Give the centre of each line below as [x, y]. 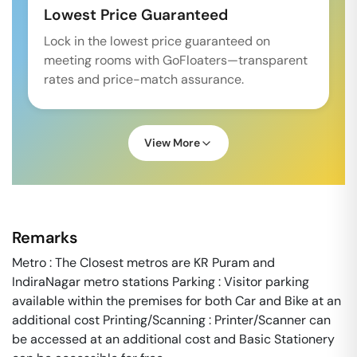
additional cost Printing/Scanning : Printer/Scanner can [171, 320]
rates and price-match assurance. [144, 79]
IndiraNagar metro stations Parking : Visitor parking [161, 282]
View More [172, 143]
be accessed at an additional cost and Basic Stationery [173, 339]
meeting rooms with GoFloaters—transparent [176, 60]
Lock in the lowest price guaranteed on [157, 41]
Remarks [45, 237]
